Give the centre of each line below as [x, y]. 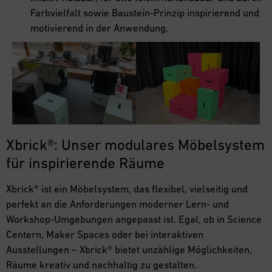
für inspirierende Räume [85, 163]
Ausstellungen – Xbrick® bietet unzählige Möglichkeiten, [129, 250]
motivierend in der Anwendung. [99, 28]
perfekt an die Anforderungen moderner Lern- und [117, 204]
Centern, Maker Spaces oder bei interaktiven [105, 235]
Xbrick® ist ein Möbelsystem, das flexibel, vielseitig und [127, 189]
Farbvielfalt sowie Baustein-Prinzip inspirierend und [145, 13]
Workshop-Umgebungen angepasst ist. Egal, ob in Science [134, 219]
